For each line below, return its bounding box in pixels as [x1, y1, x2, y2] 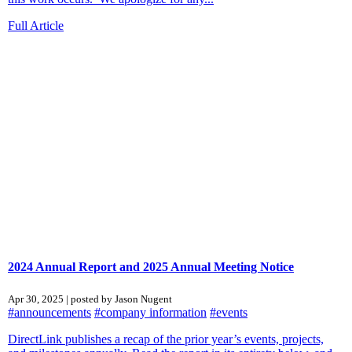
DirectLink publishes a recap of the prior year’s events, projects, [8, 332, 324, 346]
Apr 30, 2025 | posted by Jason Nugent [8, 292, 172, 305]
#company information [94, 305, 207, 319]
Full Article [8, 18, 64, 32]
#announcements [8, 305, 91, 319]
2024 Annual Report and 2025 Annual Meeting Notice [8, 259, 294, 273]
